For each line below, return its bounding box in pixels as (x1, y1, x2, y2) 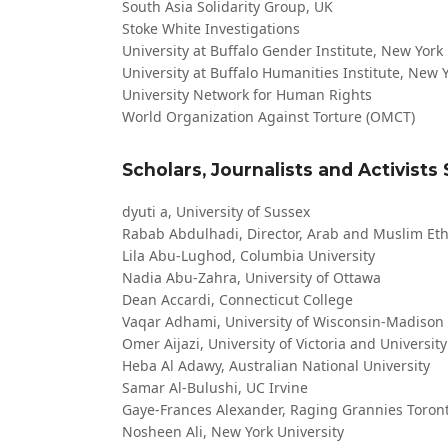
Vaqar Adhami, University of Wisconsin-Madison (122, 312, 444, 331)
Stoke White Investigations (122, 19, 300, 38)
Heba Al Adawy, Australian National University (122, 356, 430, 375)
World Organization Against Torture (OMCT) (122, 107, 415, 126)
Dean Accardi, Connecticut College (122, 290, 353, 309)
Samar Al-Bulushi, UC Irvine (122, 378, 308, 397)
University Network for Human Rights (122, 85, 372, 104)
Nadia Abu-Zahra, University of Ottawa (122, 268, 381, 287)
